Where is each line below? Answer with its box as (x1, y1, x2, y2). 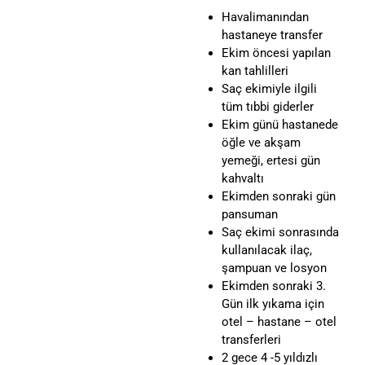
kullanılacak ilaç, (221, 243, 312, 258)
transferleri (221, 332, 281, 348)
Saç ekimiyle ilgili (221, 81, 317, 97)
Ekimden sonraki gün (221, 189, 336, 204)
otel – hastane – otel (221, 314, 336, 330)
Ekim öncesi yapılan (221, 46, 331, 61)
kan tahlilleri (221, 64, 288, 79)
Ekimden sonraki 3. (221, 279, 326, 294)
